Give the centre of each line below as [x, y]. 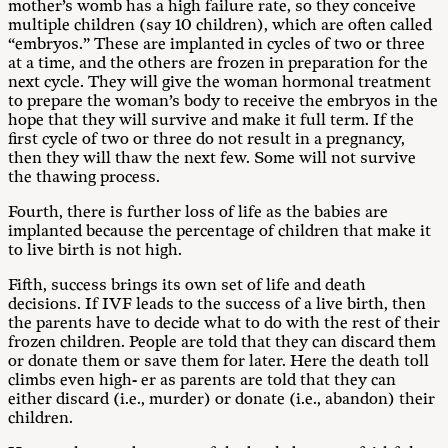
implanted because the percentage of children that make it [219, 231]
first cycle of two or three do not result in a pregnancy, [206, 139]
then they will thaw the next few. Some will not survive [212, 158]
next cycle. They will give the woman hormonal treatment [219, 82]
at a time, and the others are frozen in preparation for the [218, 63]
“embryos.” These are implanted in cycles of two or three [216, 44]
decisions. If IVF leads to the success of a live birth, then [217, 304]
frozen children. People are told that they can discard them [222, 342]
